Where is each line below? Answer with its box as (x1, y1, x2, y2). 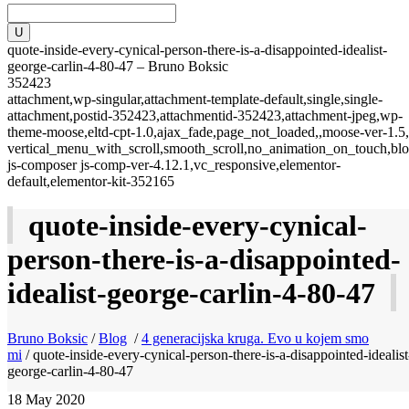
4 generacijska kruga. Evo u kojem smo (142, 330, 369, 346)
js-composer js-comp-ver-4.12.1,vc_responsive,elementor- (7, 157, 341, 173)
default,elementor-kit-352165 (7, 173, 174, 189)
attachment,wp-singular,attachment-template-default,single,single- (7, 91, 383, 107)
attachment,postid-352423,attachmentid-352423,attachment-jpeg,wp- (7, 108, 403, 123)
